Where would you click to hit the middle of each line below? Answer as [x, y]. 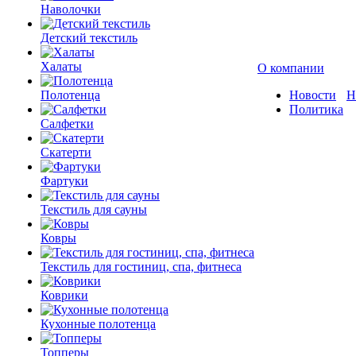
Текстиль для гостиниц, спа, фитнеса [141, 267]
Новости [313, 95]
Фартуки [64, 181]
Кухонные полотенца [98, 324]
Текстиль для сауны [94, 209]
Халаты [61, 66]
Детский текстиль [89, 38]
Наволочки [71, 9]
